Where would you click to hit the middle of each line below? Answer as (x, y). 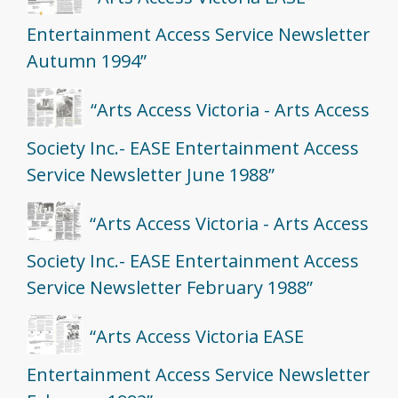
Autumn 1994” (87, 61)
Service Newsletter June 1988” (151, 174)
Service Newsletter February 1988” (170, 288)
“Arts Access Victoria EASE (196, 337)
